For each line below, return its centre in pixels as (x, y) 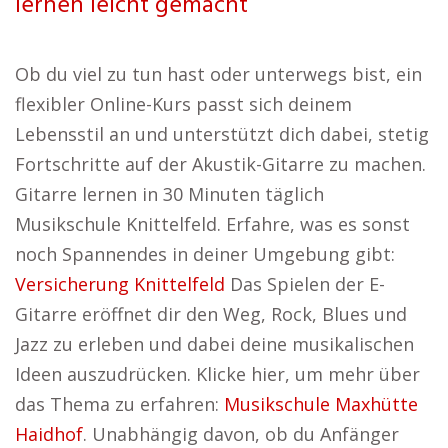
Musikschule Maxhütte (321, 404)
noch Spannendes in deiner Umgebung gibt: (205, 254)
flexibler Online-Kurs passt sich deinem (183, 104)
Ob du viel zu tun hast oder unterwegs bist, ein (218, 74)
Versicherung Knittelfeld (120, 284)
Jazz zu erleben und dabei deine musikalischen (214, 344)
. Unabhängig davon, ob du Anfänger (241, 434)
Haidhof (49, 434)
